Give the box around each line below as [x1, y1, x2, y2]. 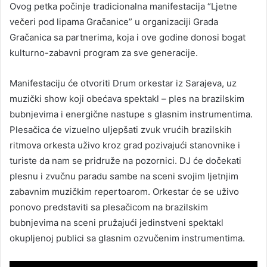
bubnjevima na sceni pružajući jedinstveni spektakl [10, 217, 223, 228]
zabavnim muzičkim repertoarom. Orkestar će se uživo [10, 186, 239, 197]
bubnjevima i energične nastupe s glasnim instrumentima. [10, 108, 253, 120]
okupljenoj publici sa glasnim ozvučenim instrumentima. [10, 232, 245, 244]
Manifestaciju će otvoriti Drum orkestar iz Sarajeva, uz [10, 77, 237, 89]
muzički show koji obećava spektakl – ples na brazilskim [10, 93, 244, 104]
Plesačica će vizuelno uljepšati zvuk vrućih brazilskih [10, 124, 232, 135]
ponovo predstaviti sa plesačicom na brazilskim [10, 201, 208, 213]
